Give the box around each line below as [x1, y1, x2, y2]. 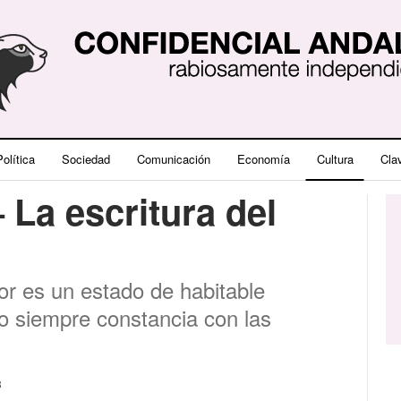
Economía [236, 150, 290, 167]
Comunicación [136, 150, 210, 167]
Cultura [316, 150, 354, 167]
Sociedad [61, 150, 110, 167]
